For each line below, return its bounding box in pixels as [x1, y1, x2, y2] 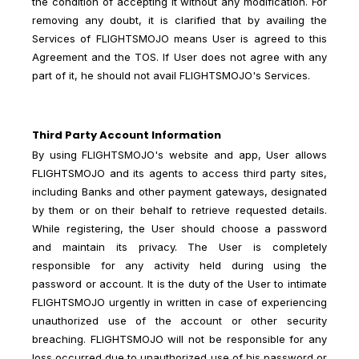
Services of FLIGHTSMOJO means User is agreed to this [32, 31, 327, 45]
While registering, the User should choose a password [32, 221, 327, 235]
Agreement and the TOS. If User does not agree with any [32, 50, 327, 63]
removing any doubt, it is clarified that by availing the [32, 13, 327, 26]
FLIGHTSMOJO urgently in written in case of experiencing [32, 295, 327, 309]
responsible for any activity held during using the [32, 258, 327, 272]
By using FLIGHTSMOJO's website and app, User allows [32, 147, 327, 161]
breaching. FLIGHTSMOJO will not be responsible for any [32, 332, 327, 345]
